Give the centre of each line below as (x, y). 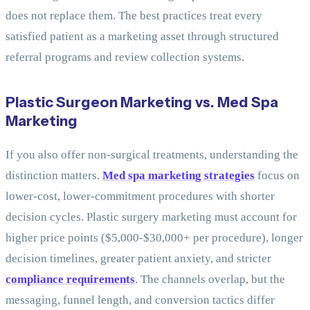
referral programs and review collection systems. (125, 57)
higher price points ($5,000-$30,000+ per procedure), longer (154, 238)
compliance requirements (70, 280)
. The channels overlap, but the (210, 280)
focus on (277, 176)
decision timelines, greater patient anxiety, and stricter (138, 259)
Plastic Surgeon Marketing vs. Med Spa (142, 102)
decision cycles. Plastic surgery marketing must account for (151, 217)
